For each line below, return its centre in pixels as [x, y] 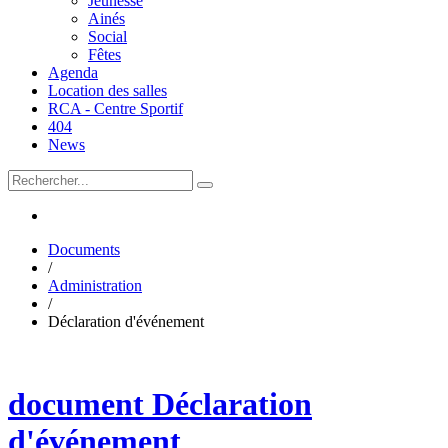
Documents [84, 249]
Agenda [73, 72]
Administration [95, 285]
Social [107, 36]
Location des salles [107, 90]
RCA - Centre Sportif [115, 108]
